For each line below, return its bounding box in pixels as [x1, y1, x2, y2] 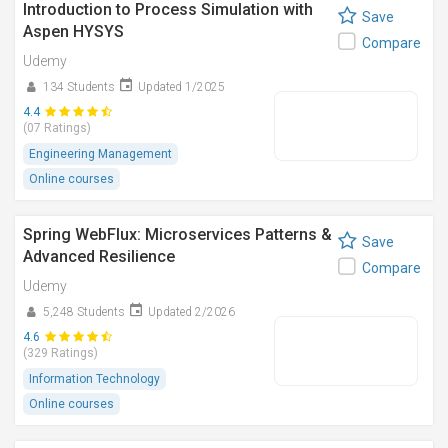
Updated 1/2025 [138, 80, 225, 94]
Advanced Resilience [23, 247, 175, 266]
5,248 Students [43, 305, 125, 319]
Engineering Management [29, 147, 172, 161]
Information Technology [29, 372, 160, 386]
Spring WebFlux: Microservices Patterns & [23, 225, 332, 244]
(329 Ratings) [23, 346, 98, 360]
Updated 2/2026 [148, 305, 235, 319]
